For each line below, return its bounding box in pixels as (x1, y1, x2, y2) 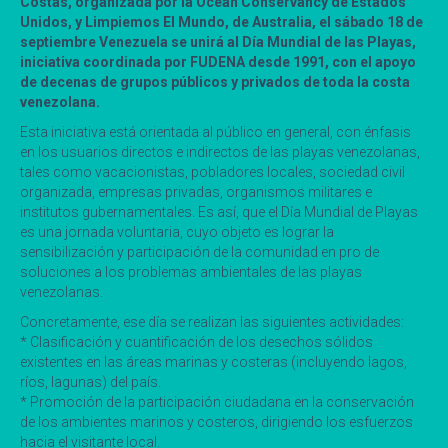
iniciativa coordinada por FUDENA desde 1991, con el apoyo (20, 53, 416, 70)
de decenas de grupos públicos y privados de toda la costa (20, 73, 410, 90)
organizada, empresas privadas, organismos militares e (20, 183, 372, 200)
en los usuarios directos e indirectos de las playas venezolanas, (20, 143, 420, 160)
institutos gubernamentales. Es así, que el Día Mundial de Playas (20, 203, 418, 220)
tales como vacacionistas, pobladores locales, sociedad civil (20, 163, 405, 180)
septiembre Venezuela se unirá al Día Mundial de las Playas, (20, 33, 416, 50)
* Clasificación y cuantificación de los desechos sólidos (20, 333, 373, 350)
